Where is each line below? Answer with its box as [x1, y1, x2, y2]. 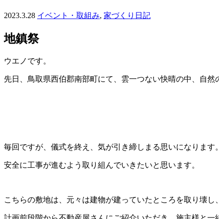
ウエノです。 [4, 56, 51, 65]
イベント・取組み [37, 11, 100, 20]
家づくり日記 [104, 11, 151, 20]
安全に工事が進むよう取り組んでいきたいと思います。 [4, 160, 199, 169]
